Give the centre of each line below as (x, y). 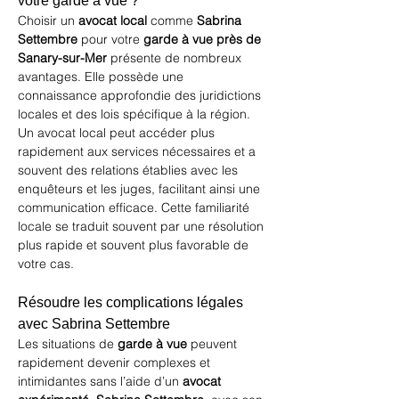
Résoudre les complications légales (132, 302)
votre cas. (46, 264)
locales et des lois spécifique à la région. (136, 114)
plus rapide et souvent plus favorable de (135, 245)
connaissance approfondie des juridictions (141, 95)
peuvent (214, 344)
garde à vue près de (204, 39)
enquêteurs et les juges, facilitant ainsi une (141, 189)
